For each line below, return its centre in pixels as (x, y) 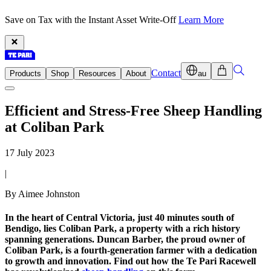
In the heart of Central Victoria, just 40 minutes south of (119, 218)
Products (25, 73)
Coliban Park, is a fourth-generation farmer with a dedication (131, 250)
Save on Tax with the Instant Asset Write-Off (92, 20)
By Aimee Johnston (42, 194)
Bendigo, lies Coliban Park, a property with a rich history (122, 229)
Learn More (201, 20)
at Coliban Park (54, 127)
